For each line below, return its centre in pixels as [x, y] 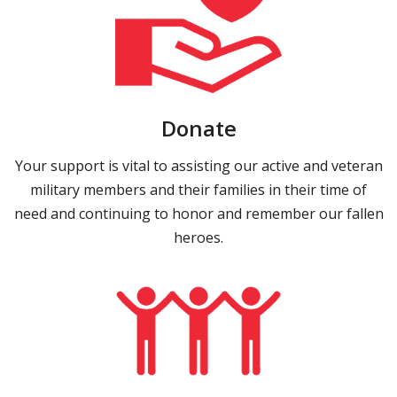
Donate [198, 128]
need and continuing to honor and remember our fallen [198, 213]
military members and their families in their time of [198, 189]
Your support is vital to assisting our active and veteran [198, 165]
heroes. [198, 237]
